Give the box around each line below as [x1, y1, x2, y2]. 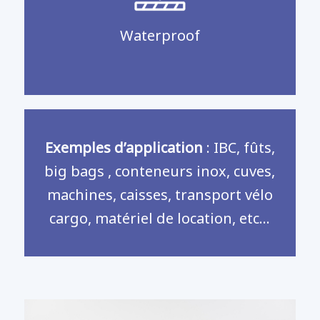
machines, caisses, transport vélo [46, 185, 273, 205]
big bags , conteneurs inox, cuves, [44, 161, 276, 181]
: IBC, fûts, [202, 138, 275, 158]
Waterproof [119, 26, 200, 46]
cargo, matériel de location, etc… [49, 209, 271, 229]
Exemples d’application [44, 138, 203, 158]
